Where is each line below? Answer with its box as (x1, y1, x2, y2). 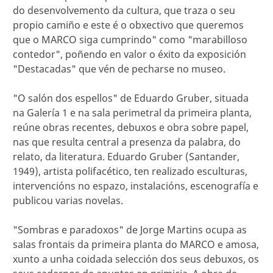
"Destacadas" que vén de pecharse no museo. (13, 62, 225, 76)
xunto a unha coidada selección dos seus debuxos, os (13, 252, 259, 266)
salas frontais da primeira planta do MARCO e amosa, (13, 238, 259, 252)
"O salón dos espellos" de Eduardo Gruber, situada (13, 91, 249, 105)
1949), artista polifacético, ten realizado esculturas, (13, 165, 247, 179)
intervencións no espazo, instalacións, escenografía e (13, 179, 258, 193)
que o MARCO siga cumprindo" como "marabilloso (13, 33, 247, 47)
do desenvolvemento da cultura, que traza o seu (13, 4, 235, 18)
